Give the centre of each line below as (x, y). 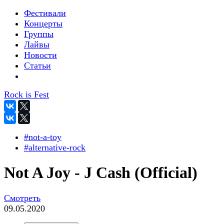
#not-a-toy (43, 137)
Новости (40, 55)
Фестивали (45, 13)
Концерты (43, 23)
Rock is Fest (26, 94)
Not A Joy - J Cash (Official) (101, 173)
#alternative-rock (55, 147)
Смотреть (22, 198)
